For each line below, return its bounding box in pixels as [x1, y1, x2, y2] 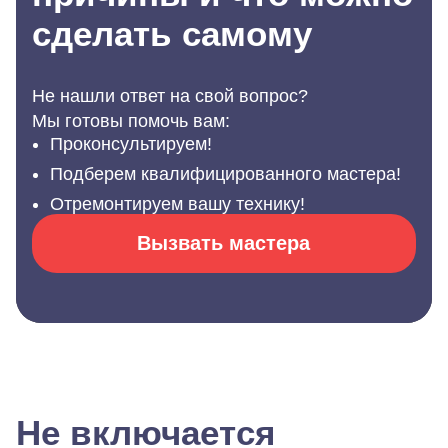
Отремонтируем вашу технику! [50, 194, 305, 214]
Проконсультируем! [50, 134, 212, 154]
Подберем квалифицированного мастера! [50, 164, 401, 184]
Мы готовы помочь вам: [32, 111, 230, 131]
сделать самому [32, 14, 312, 53]
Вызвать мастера [137, 232, 311, 254]
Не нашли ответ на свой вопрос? [32, 86, 313, 106]
